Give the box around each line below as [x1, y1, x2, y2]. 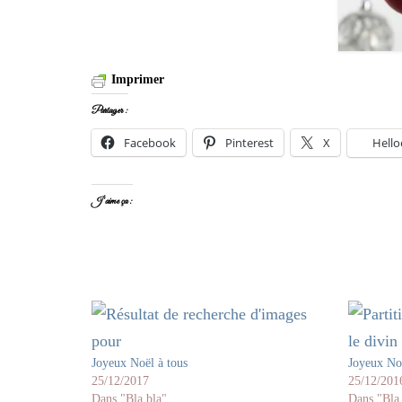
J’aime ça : [92, 194, 133, 208]
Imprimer [111, 72, 164, 86]
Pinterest [225, 134, 274, 151]
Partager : [92, 103, 128, 118]
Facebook [124, 134, 176, 151]
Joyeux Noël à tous [92, 355, 188, 370]
